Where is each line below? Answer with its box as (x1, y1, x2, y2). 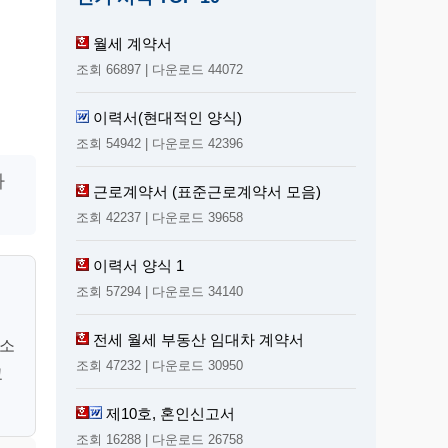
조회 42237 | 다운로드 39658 (76, 209, 243, 225)
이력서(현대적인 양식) (93, 108, 242, 126)
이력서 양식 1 (93, 256, 184, 274)
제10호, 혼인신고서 (106, 404, 235, 422)
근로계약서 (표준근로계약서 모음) (93, 182, 321, 200)
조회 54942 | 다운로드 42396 (76, 135, 243, 151)
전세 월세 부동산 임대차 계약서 (93, 330, 304, 348)
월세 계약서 (93, 34, 172, 52)
